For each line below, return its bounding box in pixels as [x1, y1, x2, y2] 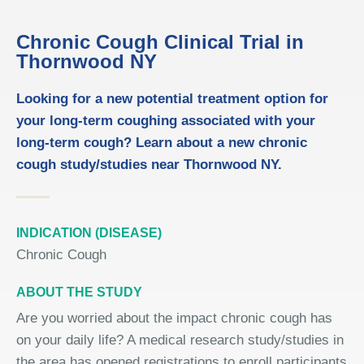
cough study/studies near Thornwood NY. [16, 157, 282, 172]
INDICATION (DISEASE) [16, 226, 162, 240]
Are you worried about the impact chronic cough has [16, 310, 332, 326]
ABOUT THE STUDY [16, 285, 142, 299]
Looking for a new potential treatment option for [16, 91, 328, 106]
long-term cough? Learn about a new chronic [16, 135, 307, 150]
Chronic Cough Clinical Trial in [16, 31, 304, 53]
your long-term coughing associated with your [16, 113, 315, 128]
